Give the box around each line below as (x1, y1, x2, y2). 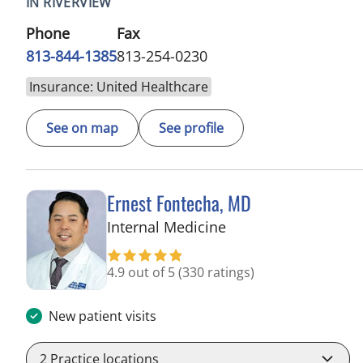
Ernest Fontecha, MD (107, 187, 251, 217)
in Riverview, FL (225, 216, 330, 236)
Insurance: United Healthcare (29, 77, 208, 96)
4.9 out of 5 (107, 263, 178, 281)
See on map (46, 118, 118, 137)
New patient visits (49, 307, 156, 326)
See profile (159, 118, 224, 137)
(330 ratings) (178, 263, 254, 281)
